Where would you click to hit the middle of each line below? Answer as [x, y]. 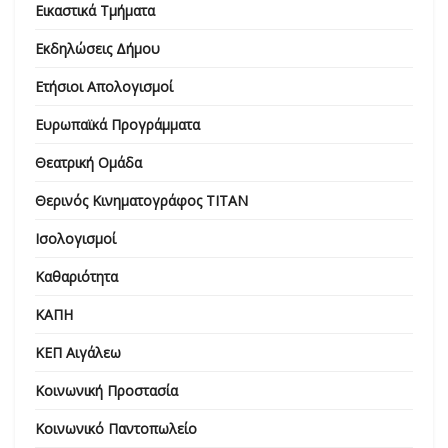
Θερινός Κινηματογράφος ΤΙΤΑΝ [141, 200]
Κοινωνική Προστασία [106, 390]
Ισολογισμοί [75, 238]
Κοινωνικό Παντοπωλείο [116, 428]
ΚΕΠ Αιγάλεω [78, 352]
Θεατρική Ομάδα [88, 162]
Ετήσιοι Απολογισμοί [104, 86]
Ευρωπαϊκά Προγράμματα [117, 124]
